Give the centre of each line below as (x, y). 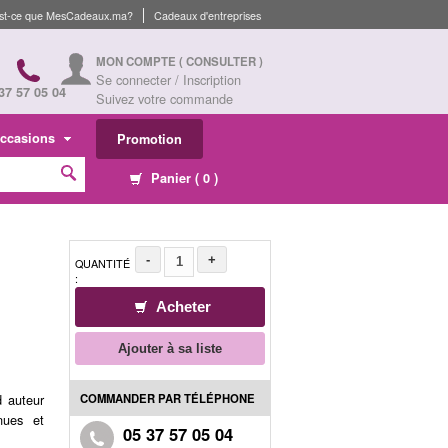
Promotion (149, 138)
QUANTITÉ (102, 263)
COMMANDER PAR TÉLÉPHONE (167, 397)
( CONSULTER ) (221, 61)
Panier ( (175, 177)
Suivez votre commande (164, 98)
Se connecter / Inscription (168, 79)
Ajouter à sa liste (170, 348)
